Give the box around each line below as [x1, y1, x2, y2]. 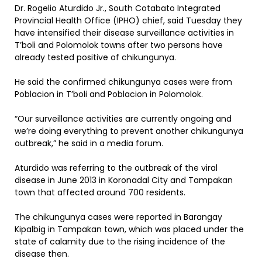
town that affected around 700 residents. [15, 187, 185, 198]
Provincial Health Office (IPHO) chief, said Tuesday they [15, 15, 242, 26]
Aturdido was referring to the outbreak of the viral [15, 162, 218, 174]
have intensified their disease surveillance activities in [15, 27, 234, 39]
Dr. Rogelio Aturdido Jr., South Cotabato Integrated [15, 2, 220, 14]
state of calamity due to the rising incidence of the [15, 236, 225, 247]
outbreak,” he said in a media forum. [15, 137, 163, 149]
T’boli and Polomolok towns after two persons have [15, 39, 223, 51]
